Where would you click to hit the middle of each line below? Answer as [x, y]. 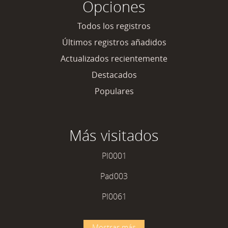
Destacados [114, 75]
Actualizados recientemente [114, 59]
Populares [114, 91]
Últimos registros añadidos [114, 42]
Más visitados [114, 135]
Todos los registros [114, 26]
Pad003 [114, 176]
